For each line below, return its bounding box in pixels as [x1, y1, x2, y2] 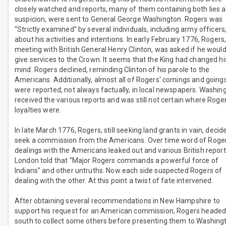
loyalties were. [15, 106, 62, 115]
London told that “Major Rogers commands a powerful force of [15, 156, 218, 165]
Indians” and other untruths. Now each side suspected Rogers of [15, 166, 222, 175]
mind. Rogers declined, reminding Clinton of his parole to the [15, 66, 210, 74]
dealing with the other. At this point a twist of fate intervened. [15, 177, 213, 185]
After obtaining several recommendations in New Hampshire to [15, 197, 220, 205]
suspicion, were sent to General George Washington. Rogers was [15, 15, 223, 24]
